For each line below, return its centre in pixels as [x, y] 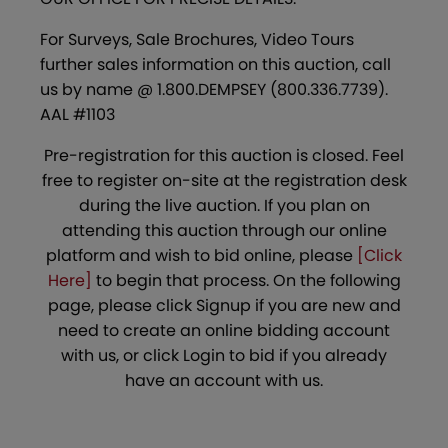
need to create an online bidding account [224, 331]
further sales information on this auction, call [215, 65]
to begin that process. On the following [246, 281]
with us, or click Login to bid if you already [224, 356]
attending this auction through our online [224, 231]
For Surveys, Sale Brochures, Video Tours [197, 40]
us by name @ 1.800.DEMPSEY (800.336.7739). [214, 90]
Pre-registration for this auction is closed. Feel [224, 156]
